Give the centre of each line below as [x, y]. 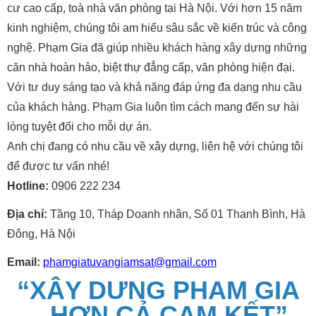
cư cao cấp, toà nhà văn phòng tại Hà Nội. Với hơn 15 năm [154, 8]
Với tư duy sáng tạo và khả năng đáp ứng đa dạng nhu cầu [154, 87]
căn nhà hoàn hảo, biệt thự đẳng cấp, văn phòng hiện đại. [151, 68]
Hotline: [29, 186]
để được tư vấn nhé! [58, 166]
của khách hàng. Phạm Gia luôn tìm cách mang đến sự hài [153, 107]
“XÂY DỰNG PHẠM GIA [158, 291]
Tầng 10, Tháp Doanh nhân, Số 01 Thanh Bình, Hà [176, 214]
